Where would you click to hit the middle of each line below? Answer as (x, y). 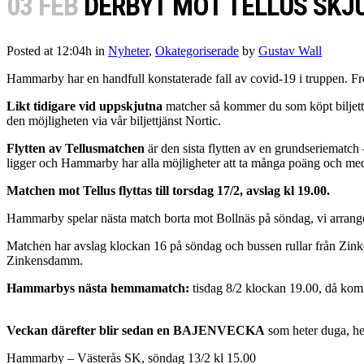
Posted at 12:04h (49, 51)
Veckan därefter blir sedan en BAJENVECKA (136, 331)
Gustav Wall (290, 51)
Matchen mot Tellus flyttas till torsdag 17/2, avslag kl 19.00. (168, 191)
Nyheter (128, 51)
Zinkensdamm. (45, 261)
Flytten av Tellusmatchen (76, 149)
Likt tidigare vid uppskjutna (84, 106)
